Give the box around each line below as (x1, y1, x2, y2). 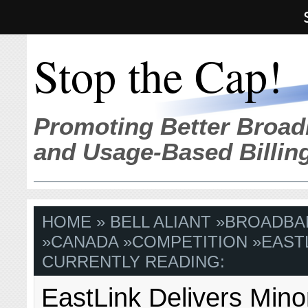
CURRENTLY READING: (42, 252, 225, 272)
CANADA (51, 232, 119, 252)
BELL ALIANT (110, 212, 212, 232)
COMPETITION (132, 232, 248, 252)
